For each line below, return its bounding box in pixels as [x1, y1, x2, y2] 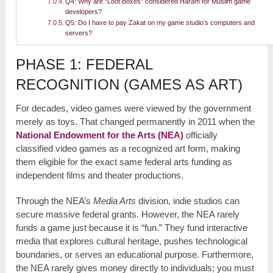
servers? [65, 29, 92, 37]
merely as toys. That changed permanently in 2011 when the [16, 116, 255, 127]
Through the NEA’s [16, 196, 94, 207]
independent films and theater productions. [16, 170, 184, 181]
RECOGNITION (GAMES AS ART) [16, 76, 243, 93]
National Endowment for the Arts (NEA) [16, 130, 184, 141]
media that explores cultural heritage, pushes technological [16, 236, 248, 247]
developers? [65, 8, 102, 16]
